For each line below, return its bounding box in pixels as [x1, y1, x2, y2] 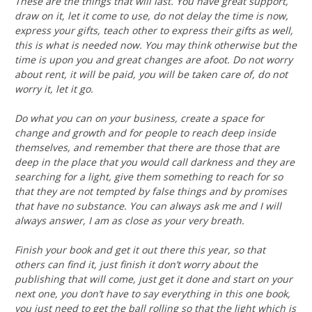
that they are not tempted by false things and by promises [15, 185, 287, 198]
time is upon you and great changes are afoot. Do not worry [15, 53, 292, 67]
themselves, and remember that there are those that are [15, 141, 279, 155]
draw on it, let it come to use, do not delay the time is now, [15, 9, 288, 23]
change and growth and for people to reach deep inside [15, 126, 276, 140]
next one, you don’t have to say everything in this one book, [15, 287, 290, 301]
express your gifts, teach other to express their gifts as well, [15, 24, 293, 38]
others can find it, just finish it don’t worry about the [15, 258, 258, 272]
